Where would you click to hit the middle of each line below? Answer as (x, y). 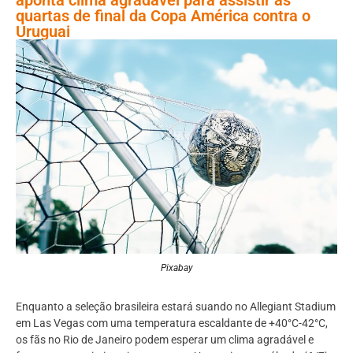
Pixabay (176, 268)
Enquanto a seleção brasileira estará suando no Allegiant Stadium (176, 306)
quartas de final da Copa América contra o (163, 15)
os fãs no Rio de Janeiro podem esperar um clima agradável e (165, 339)
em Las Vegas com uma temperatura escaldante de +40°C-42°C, (172, 323)
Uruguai (45, 31)
